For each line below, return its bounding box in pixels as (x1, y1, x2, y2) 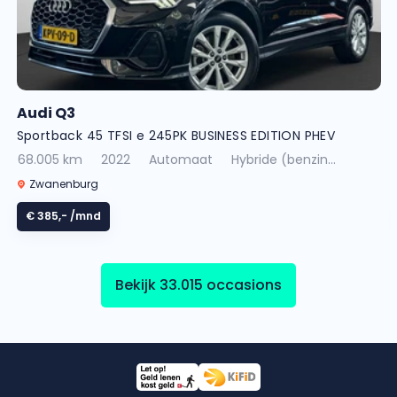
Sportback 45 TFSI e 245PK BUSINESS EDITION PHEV (16, 126, 336, 144)
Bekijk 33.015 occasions (115, 274, 282, 295)
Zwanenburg (26, 175, 98, 191)
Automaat (148, 150, 213, 168)
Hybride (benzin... (230, 150, 336, 168)
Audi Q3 (16, 102, 75, 123)
